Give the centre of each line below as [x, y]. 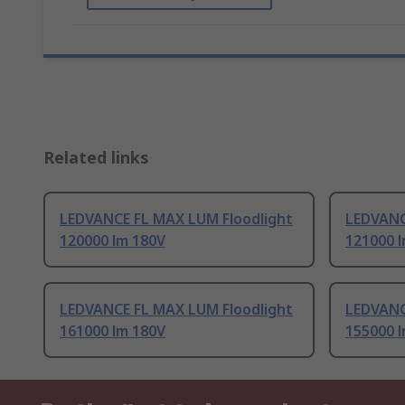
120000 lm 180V [113, 241]
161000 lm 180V [113, 331]
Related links [96, 158]
